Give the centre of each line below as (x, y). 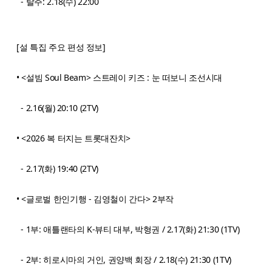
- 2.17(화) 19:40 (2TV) (62, 168)
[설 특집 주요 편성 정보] (61, 47)
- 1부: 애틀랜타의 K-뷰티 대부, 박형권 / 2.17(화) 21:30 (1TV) (128, 229)
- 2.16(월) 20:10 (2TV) (57, 107)
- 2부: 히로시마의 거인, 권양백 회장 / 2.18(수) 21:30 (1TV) (124, 259)
